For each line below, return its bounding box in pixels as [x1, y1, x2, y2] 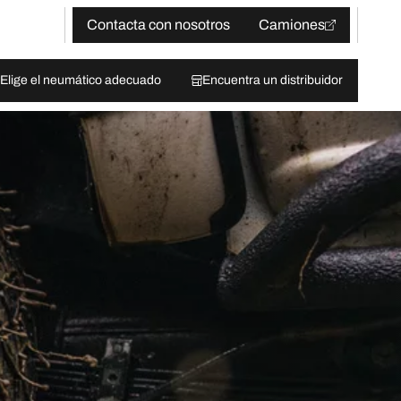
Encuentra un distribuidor [202, 73, 343, 87]
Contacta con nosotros [87, 17, 230, 32]
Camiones [259, 17, 325, 32]
